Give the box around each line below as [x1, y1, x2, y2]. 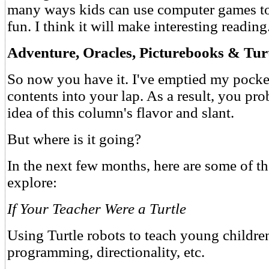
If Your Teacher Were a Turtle [7, 201, 186, 217]
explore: [7, 174, 57, 190]
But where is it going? [7, 131, 141, 147]
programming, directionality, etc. [7, 244, 205, 260]
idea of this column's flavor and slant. [7, 104, 234, 121]
